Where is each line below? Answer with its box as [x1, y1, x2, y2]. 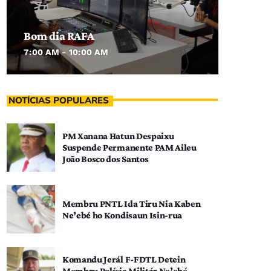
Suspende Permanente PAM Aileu [62, 142, 197, 152]
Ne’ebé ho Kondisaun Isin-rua [62, 209, 183, 220]
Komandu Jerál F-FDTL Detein [62, 254, 186, 264]
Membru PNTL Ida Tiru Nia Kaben [62, 198, 201, 209]
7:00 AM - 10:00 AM [24, 47, 109, 57]
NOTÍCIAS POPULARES [8, 94, 109, 107]
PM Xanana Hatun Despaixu [62, 131, 174, 141]
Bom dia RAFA [24, 29, 94, 42]
